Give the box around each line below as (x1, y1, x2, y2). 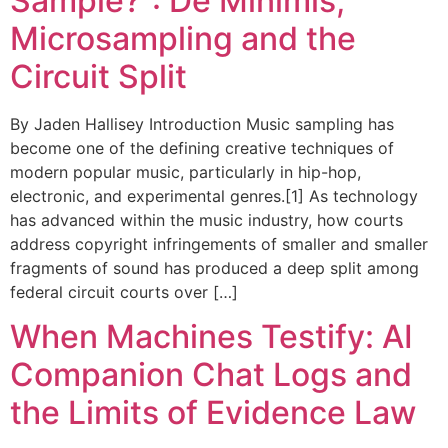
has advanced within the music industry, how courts (10, 210, 403, 231)
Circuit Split (10, 57, 187, 97)
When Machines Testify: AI (10, 317, 413, 357)
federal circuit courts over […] (10, 282, 238, 303)
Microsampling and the (10, 19, 356, 59)
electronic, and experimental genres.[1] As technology (10, 186, 418, 207)
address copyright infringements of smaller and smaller (10, 234, 428, 255)
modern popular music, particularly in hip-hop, (10, 162, 361, 183)
